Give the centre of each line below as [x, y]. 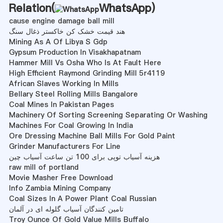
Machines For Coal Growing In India [71, 126]
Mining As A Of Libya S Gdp [58, 42]
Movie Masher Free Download [61, 178]
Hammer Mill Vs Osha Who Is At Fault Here [85, 63]
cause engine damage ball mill [61, 21]
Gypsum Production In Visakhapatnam [75, 53]
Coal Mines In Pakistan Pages [61, 105]
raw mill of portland [44, 167]
